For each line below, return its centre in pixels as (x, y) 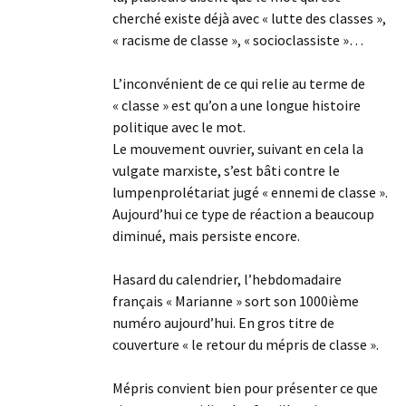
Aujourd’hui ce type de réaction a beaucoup (243, 214)
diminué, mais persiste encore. (206, 236)
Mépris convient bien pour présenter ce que (245, 388)
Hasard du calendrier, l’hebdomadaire (227, 280)
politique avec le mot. (179, 127)
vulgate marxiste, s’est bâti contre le (226, 171)
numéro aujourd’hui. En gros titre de (223, 323)
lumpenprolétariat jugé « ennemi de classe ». (250, 193)
